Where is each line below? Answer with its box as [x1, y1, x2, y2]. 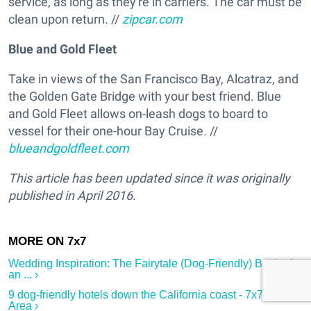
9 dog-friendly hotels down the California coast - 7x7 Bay [8, 289, 285, 301]
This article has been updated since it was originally [8, 171, 290, 186]
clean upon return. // [8, 12, 122, 27]
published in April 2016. [8, 188, 136, 203]
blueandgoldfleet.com [8, 141, 129, 156]
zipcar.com [122, 12, 183, 27]
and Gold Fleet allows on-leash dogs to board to [8, 106, 268, 121]
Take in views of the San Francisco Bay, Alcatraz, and [8, 72, 299, 87]
